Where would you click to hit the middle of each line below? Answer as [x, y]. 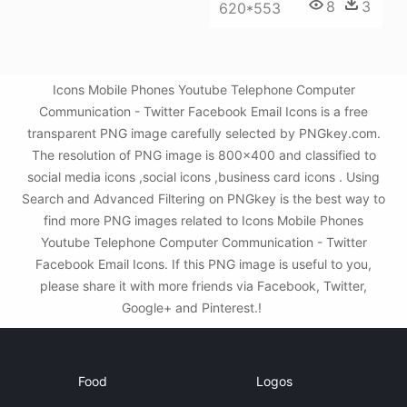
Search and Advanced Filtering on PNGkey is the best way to [203, 199]
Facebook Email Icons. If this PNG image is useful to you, [203, 264]
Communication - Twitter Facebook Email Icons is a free [203, 111]
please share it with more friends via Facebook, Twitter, [203, 286]
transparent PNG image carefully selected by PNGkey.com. [203, 133]
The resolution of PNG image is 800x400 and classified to [203, 155]
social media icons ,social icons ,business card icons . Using [203, 177]
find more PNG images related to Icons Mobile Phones [203, 220]
